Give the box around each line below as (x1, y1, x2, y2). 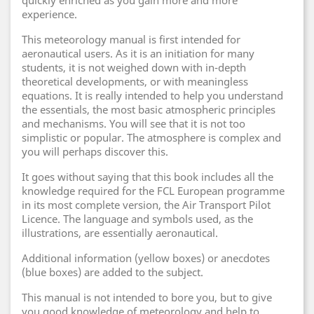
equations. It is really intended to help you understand (22, 88, 283, 102)
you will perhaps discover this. (22, 144, 168, 158)
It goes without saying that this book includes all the (22, 170, 273, 184)
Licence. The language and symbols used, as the (22, 212, 253, 226)
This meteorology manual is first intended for (22, 32, 240, 46)
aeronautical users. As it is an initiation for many (22, 46, 254, 60)
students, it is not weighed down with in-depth (22, 60, 246, 74)
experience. (22, 7, 77, 21)
